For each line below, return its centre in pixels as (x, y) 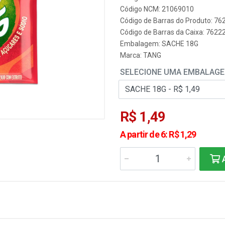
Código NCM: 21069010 (157, 9)
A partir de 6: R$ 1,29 (158, 134)
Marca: (132, 55)
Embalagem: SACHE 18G (159, 44)
